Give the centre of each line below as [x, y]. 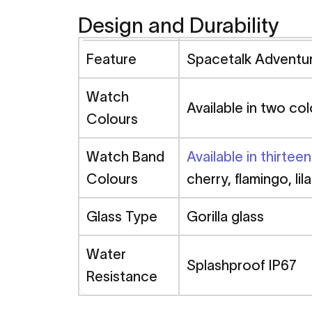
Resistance [122, 276]
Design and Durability [179, 25]
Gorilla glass [225, 216]
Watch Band [125, 156]
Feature [111, 59]
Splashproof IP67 [242, 265]
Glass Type [122, 216]
